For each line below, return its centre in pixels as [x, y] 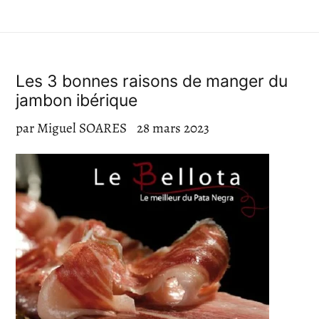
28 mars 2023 [173, 128]
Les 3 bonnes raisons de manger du [152, 81]
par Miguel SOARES [71, 128]
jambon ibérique [77, 100]
